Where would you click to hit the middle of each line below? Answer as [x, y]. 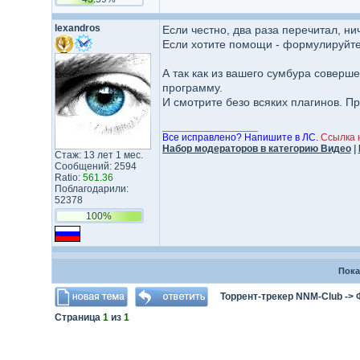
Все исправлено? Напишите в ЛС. [241, 137]
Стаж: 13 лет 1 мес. [98, 155]
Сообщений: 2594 [95, 166]
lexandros [77, 28]
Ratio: [68, 178]
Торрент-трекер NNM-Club [281, 297]
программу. [192, 88]
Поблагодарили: [91, 189]
